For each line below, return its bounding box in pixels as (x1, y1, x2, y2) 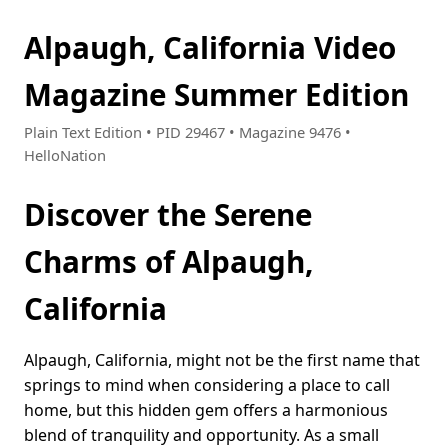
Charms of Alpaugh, (24, 241, 313, 283)
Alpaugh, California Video (24, 27, 396, 68)
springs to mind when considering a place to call (24, 374, 390, 397)
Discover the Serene (24, 194, 312, 236)
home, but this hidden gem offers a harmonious (24, 399, 388, 422)
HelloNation (24, 145, 106, 166)
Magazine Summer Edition (24, 74, 409, 115)
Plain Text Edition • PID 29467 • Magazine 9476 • (24, 122, 351, 143)
